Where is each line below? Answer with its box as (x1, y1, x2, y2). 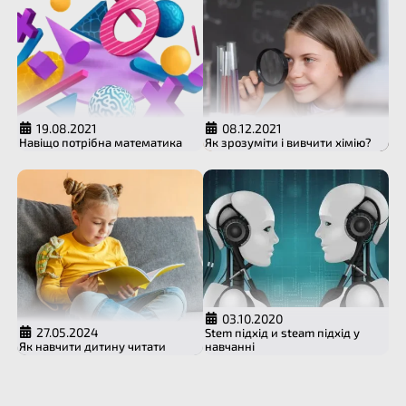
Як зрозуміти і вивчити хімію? (205, 134, 372, 150)
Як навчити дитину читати (19, 338, 167, 353)
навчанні (205, 338, 255, 353)
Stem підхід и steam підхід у (205, 324, 360, 340)
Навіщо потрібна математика (19, 134, 183, 150)
